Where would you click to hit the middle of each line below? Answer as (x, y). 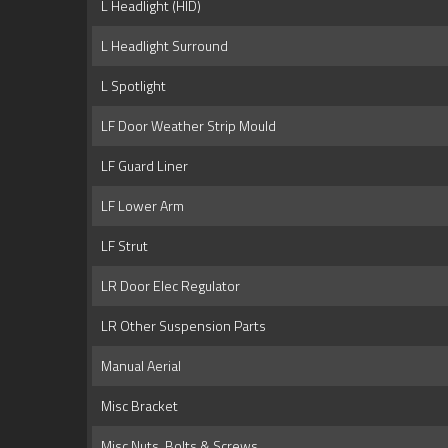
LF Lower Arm (139, 206)
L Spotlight (130, 86)
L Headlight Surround (161, 46)
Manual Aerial (138, 366)
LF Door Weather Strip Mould (185, 126)
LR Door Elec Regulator (167, 286)
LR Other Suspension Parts (180, 326)
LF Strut (121, 246)
